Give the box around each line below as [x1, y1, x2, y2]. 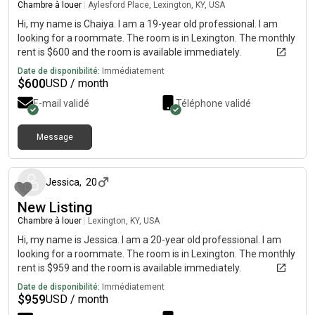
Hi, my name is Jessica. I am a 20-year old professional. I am [18, 234, 281, 245]
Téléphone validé [176, 98, 251, 109]
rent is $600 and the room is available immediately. [18, 46, 241, 58]
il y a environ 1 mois [223, 144, 300, 154]
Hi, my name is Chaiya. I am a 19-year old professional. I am [18, 18, 278, 30]
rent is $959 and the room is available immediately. [18, 262, 241, 274]
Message [37, 132, 73, 142]
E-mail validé [33, 98, 89, 109]
